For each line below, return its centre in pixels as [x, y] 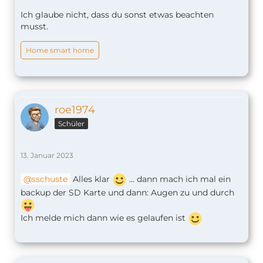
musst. [34, 26]
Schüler [71, 123]
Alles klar [91, 179]
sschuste [50, 179]
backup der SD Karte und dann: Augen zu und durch [127, 192]
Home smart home [60, 50]
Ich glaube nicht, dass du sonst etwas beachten [117, 14]
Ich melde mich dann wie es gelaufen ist [104, 218]
